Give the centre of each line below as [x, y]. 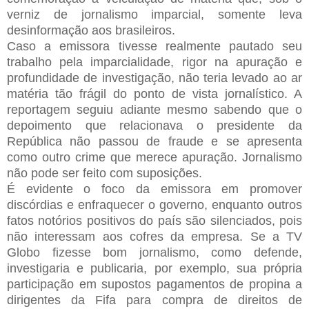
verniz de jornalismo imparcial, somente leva [154, 14]
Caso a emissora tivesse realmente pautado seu [154, 46]
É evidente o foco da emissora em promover [154, 189]
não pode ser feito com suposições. [104, 173]
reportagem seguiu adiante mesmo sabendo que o [154, 109]
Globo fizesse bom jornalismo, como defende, [154, 252]
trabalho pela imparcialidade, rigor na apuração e [154, 62]
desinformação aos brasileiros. [91, 30]
